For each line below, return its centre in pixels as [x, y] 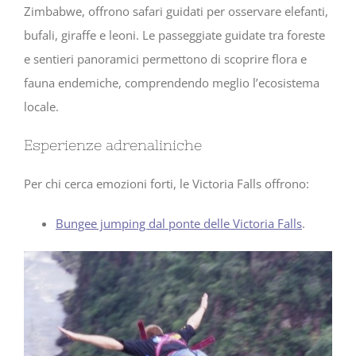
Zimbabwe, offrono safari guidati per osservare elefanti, [176, 12]
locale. [41, 107]
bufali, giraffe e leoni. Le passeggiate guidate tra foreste [174, 35]
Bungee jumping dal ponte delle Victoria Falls [179, 224]
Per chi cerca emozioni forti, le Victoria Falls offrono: [166, 184]
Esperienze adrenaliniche [113, 145]
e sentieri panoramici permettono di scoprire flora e [165, 59]
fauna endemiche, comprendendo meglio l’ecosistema [172, 83]
